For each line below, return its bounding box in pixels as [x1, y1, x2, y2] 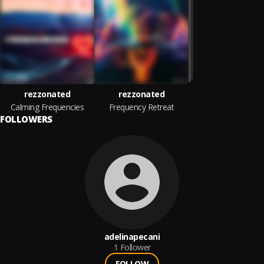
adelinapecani [104, 231, 160, 242]
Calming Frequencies [10, 101, 84, 113]
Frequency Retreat [108, 101, 174, 113]
